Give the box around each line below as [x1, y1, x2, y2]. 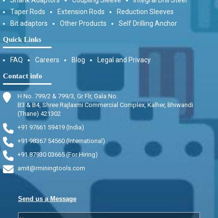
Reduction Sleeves [117, 7, 174, 16]
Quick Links [3, 35, 41, 43]
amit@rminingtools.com [18, 164, 85, 172]
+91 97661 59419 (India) [18, 123, 84, 131]
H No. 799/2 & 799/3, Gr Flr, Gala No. [18, 92, 118, 100]
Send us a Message [18, 195, 76, 202]
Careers [35, 55, 59, 64]
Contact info [3, 72, 42, 80]
